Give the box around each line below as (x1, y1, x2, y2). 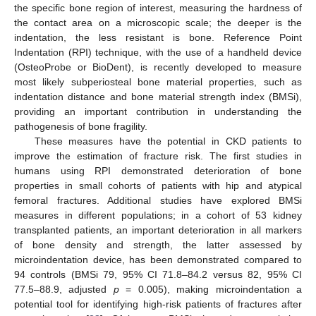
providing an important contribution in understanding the (14, 106, 302, 118)
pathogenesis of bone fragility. (14, 121, 147, 133)
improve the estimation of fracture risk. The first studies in (14, 150, 302, 162)
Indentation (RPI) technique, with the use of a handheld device (14, 47, 302, 59)
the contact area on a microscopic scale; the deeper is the (14, 17, 302, 29)
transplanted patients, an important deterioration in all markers (14, 224, 302, 236)
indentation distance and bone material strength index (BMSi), (14, 91, 302, 103)
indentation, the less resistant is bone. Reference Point (14, 32, 302, 44)
